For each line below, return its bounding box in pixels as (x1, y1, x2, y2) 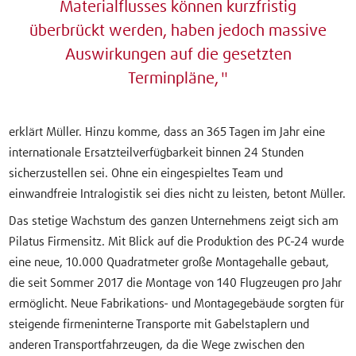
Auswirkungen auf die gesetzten (64, 47, 292, 64)
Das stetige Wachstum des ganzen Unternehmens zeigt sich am (9, 215, 339, 227)
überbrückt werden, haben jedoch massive (29, 23, 327, 40)
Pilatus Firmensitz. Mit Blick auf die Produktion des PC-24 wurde (9, 235, 345, 248)
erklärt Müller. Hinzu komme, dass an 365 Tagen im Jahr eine (9, 126, 326, 139)
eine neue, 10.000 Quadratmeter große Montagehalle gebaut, (9, 256, 330, 269)
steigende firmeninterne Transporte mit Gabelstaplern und (9, 318, 310, 331)
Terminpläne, (127, 71, 219, 87)
